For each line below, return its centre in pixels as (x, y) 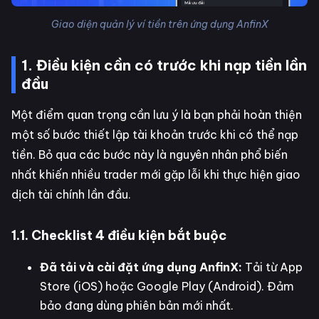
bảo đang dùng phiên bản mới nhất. (137, 306)
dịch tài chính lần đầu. (71, 195)
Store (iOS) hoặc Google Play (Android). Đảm (167, 287)
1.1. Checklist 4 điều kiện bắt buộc (119, 236)
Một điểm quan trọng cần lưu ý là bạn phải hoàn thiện (157, 115)
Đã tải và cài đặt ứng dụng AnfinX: (141, 267)
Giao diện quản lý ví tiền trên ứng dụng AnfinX (159, 25)
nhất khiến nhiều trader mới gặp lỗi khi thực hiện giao (156, 175)
